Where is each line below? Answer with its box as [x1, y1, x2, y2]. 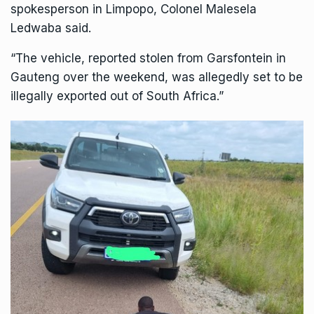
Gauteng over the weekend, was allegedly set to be [11, 70, 303, 85]
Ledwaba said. [11, 21, 91, 36]
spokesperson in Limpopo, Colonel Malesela [11, 2, 257, 17]
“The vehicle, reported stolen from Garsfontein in [11, 51, 286, 66]
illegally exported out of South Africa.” [11, 89, 224, 104]
